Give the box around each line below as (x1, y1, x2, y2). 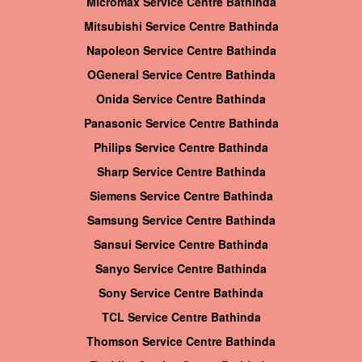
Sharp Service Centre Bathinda (96, 163, 266, 180)
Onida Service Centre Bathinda (96, 90, 266, 107)
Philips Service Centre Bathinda (94, 139, 268, 156)
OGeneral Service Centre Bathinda (86, 66, 276, 83)
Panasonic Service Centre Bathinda (83, 115, 279, 132)
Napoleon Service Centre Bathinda (86, 42, 276, 59)
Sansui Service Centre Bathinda (94, 236, 268, 253)
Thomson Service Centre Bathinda (86, 333, 276, 350)
